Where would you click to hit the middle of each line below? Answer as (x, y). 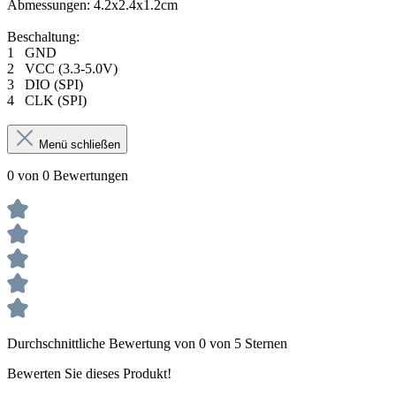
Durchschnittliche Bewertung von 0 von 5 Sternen (147, 344)
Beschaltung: (43, 37)
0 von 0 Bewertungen (68, 176)
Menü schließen (80, 145)
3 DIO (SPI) (45, 85)
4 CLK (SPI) (47, 101)
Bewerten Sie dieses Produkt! (89, 374)
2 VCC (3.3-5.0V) (62, 69)
